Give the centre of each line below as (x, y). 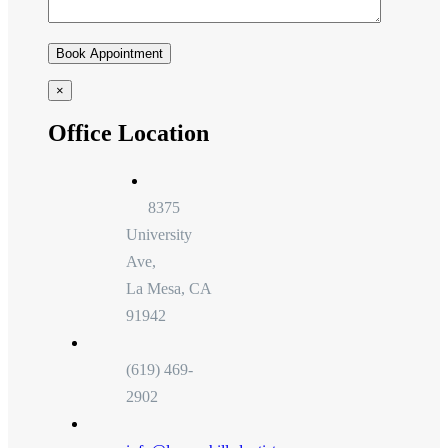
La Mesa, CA (169, 289)
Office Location (128, 133)
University (159, 235)
